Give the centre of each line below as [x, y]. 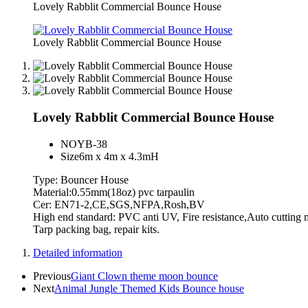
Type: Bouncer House [81, 179]
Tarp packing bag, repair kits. [96, 229]
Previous [52, 276]
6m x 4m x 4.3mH [119, 156]
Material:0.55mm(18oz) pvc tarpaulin [114, 192]
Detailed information [78, 252]
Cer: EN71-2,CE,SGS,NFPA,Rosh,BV [119, 204]
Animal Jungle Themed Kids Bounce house [149, 288]
